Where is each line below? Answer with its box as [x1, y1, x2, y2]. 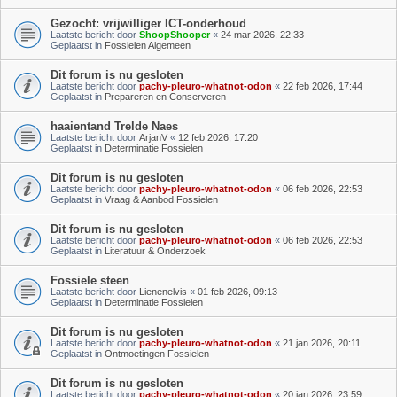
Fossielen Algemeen [105, 39, 191, 51]
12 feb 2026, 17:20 [178, 131, 258, 143]
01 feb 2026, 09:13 [198, 285, 277, 297]
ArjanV [139, 131, 167, 143]
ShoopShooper [139, 28, 210, 40]
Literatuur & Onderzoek [105, 245, 206, 256]
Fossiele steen [51, 273, 129, 287]
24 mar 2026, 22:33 [221, 28, 304, 40]
